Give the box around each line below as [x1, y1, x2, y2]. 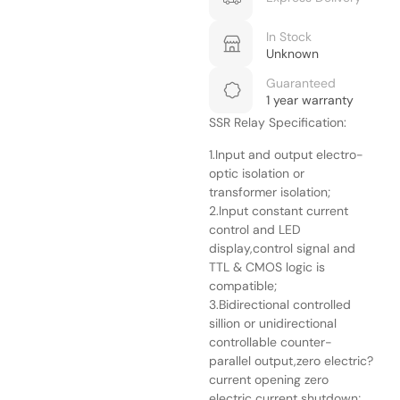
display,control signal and [209, 239, 355, 256]
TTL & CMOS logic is [209, 258, 325, 275]
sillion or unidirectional [209, 314, 337, 331]
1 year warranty [266, 91, 354, 108]
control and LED [209, 221, 301, 237]
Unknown [266, 45, 319, 62]
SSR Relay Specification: [209, 114, 346, 131]
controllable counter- [209, 333, 332, 350]
